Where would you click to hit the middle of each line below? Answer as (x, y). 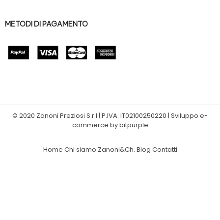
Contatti (165, 150)
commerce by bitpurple (110, 125)
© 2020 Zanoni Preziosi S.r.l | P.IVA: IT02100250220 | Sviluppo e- (110, 116)
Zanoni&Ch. (116, 150)
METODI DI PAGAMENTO (46, 24)
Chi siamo (80, 150)
